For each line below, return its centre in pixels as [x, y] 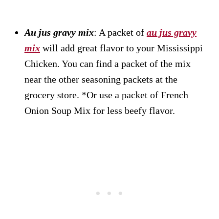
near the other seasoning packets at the [101, 79]
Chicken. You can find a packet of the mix [108, 63]
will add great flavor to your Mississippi [121, 48]
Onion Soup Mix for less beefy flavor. [100, 110]
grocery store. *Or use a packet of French [106, 95]
